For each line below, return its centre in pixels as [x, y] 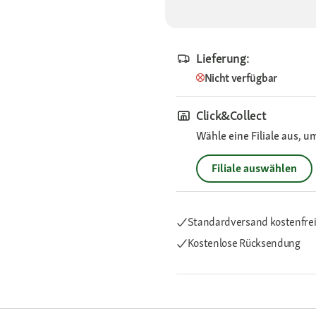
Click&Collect [231, 116]
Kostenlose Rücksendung [244, 243]
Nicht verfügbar [241, 78]
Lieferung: [223, 59]
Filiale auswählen [254, 169]
